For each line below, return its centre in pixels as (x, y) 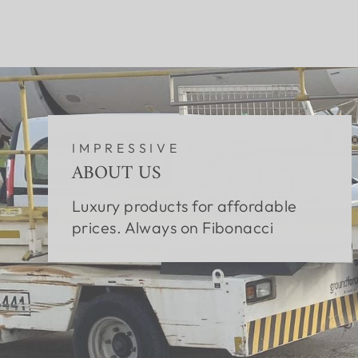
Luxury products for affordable (185, 205)
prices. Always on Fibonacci (173, 227)
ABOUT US (116, 173)
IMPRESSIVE (126, 147)
